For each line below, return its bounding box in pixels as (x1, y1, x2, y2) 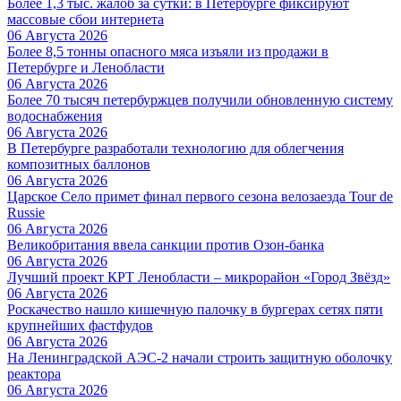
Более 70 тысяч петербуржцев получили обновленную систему (7, 91, 393, 107)
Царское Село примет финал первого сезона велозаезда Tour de (7, 188, 393, 204)
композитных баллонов (7, 156, 150, 172)
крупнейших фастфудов (7, 317, 153, 333)
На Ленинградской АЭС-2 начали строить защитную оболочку (7, 349, 392, 365)
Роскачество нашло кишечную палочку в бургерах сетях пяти (7, 301, 383, 317)
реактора (7, 365, 61, 381)
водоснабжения (7, 107, 102, 124)
